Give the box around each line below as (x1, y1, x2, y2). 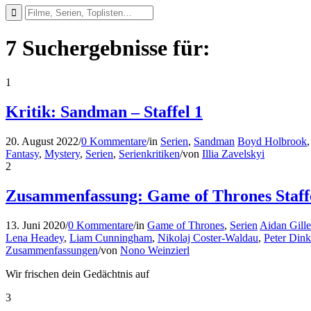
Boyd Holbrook (237, 135, 307, 147)
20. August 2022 (6, 135, 78, 147)
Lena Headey (6, 231, 64, 244)
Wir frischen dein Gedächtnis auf (6, 267, 149, 280)
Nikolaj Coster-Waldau (158, 231, 258, 244)
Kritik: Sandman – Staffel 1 (6, 102, 203, 121)
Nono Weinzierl (120, 244, 190, 256)
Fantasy (6, 147, 39, 160)
